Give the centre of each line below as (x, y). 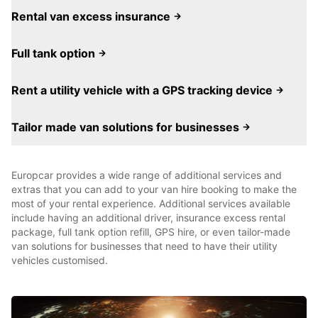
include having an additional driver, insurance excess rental (148, 218)
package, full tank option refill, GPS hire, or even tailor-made (151, 232)
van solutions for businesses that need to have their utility (144, 246)
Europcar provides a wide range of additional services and (147, 175)
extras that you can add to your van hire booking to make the (154, 189)
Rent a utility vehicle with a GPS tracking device (143, 90)
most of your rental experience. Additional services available (151, 203)
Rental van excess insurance (92, 16)
